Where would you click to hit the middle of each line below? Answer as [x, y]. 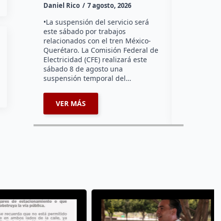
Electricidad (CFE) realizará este [95, 59]
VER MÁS [71, 103]
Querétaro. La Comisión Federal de [101, 50]
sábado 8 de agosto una [83, 69]
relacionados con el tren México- [97, 40]
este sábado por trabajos [85, 31]
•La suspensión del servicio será [96, 22]
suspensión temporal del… [88, 78]
